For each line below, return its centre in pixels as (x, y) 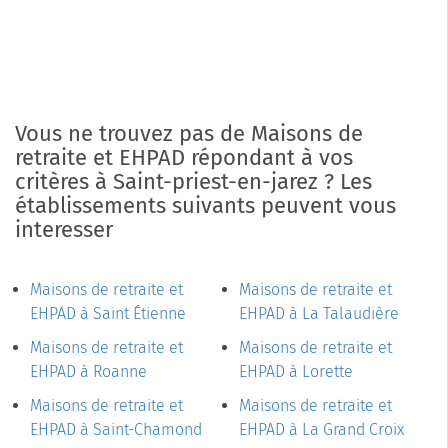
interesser (64, 230)
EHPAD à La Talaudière (319, 314)
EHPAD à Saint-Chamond (116, 430)
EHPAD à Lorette (296, 372)
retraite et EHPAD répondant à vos (184, 158)
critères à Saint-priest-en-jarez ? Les (193, 182)
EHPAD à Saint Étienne (108, 314)
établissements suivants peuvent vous (205, 206)
